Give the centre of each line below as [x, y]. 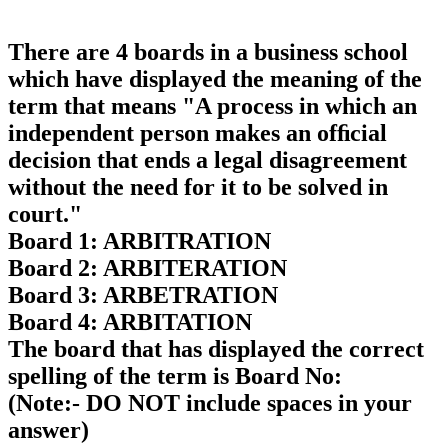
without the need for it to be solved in [198, 187]
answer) [48, 430]
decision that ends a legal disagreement [207, 160]
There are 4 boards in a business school [208, 52]
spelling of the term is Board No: [175, 376]
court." [45, 214]
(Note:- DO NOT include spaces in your [210, 403]
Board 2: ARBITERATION [147, 268]
